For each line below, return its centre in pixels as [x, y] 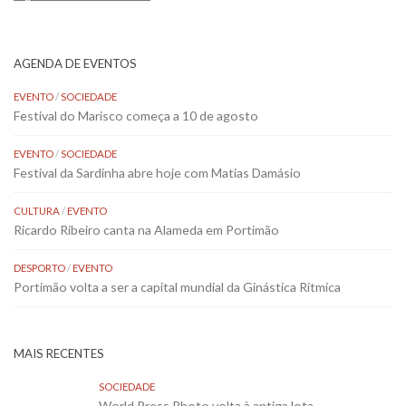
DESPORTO [39, 268]
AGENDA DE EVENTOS [75, 64]
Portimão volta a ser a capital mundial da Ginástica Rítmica [177, 287]
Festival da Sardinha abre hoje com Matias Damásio [157, 173]
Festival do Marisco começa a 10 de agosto [136, 116]
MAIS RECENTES [59, 354]
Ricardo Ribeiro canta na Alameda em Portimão [146, 230]
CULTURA [37, 211]
